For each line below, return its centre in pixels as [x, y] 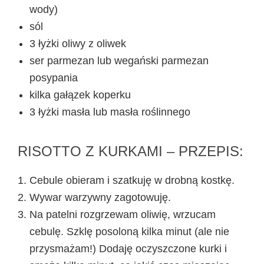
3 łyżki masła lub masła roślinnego [110, 112]
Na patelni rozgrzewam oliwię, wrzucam [123, 214]
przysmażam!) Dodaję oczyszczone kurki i [128, 248]
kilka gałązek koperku [80, 95]
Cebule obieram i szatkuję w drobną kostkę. [132, 180]
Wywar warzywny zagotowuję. [100, 197]
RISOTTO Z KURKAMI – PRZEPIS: [131, 151]
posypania [54, 77]
